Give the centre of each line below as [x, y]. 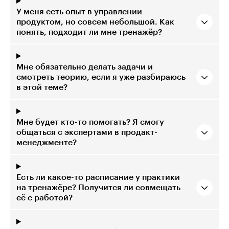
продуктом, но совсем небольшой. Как [95, 22]
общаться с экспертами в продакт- [87, 132]
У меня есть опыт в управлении [79, 12]
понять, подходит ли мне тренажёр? [89, 32]
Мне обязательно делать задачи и [85, 67]
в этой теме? [42, 87]
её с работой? [44, 198]
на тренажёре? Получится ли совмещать [98, 187]
